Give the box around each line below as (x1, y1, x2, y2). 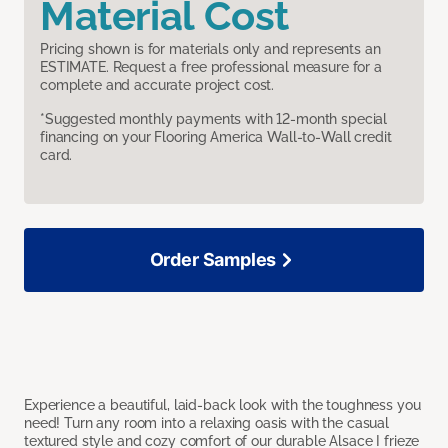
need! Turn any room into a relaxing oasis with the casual (24, 415, 390, 432)
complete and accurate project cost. (40, 77, 275, 94)
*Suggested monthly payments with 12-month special (40, 111, 388, 128)
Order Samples (149, 249, 277, 271)
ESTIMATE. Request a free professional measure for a (40, 59, 382, 76)
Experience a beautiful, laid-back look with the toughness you (24, 397, 421, 414)
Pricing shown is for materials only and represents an (40, 41, 381, 58)
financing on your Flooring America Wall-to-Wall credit (40, 129, 392, 146)
